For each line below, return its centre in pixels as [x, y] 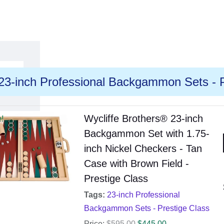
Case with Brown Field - [136, 164]
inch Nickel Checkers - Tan [143, 149]
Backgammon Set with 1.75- [146, 134]
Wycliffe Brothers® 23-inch [143, 119]
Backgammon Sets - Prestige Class [146, 208]
